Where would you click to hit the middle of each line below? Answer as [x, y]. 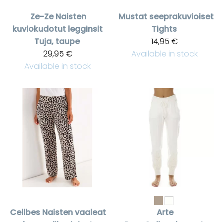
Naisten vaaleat [74, 212]
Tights [164, 29]
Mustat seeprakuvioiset [166, 16]
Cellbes [25, 212]
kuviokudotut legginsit [57, 29]
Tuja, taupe [57, 41]
